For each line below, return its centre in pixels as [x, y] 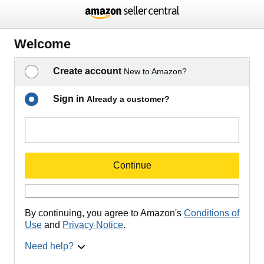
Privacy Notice [93, 225]
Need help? [49, 246]
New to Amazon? [155, 71]
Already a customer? [128, 99]
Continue [132, 165]
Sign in [69, 99]
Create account [87, 71]
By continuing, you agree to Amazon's [104, 213]
